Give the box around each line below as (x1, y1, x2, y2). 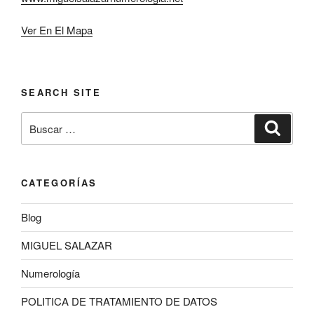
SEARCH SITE (21, 85, 101, 99)
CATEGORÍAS (21, 176, 97, 190)
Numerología (21, 266, 80, 281)
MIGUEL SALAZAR (21, 238, 112, 253)
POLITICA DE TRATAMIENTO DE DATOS (21, 294, 217, 309)
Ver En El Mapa (21, 22, 93, 38)
